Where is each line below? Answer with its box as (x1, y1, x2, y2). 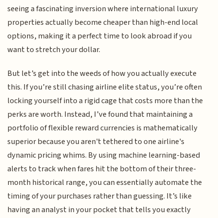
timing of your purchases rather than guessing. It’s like (7, 190, 192, 202)
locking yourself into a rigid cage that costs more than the (7, 94, 203, 107)
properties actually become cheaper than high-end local (7, 17, 199, 29)
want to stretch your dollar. (7, 44, 101, 56)
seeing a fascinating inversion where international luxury (7, 3, 199, 15)
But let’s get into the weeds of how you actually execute (7, 67, 197, 79)
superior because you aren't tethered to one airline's (7, 135, 185, 147)
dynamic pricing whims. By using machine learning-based (7, 149, 200, 161)
